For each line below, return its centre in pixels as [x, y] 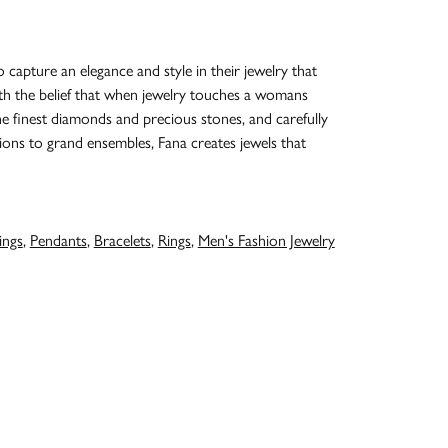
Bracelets [122, 240]
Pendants [58, 240]
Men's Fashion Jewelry [266, 240]
